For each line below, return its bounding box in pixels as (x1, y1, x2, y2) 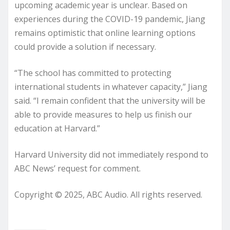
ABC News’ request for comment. (14, 163, 141, 174)
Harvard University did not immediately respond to (14, 149, 208, 160)
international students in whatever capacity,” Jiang (14, 81, 207, 92)
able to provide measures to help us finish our (14, 109, 192, 120)
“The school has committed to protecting (14, 67, 171, 79)
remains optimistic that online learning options (14, 27, 196, 39)
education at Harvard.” (14, 123, 100, 134)
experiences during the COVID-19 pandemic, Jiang (14, 13, 205, 25)
